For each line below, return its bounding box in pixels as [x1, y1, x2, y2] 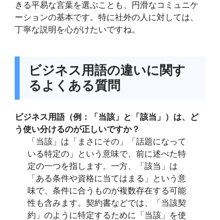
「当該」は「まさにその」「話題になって [27, 137, 186, 147]
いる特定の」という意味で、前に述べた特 [27, 149, 186, 159]
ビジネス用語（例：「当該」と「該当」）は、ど [15, 112, 198, 122]
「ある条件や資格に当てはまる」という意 [27, 174, 186, 184]
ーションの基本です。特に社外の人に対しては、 [15, 13, 198, 23]
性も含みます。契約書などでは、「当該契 [27, 198, 186, 208]
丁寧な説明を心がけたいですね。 [15, 25, 140, 35]
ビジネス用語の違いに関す [28, 62, 186, 78]
